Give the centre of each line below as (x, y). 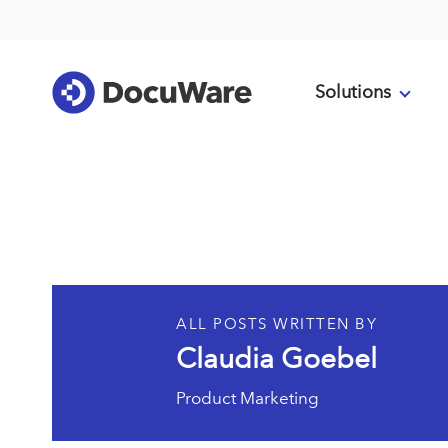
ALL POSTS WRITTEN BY (277, 324)
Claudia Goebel (276, 358)
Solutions (352, 91)
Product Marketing (247, 397)
